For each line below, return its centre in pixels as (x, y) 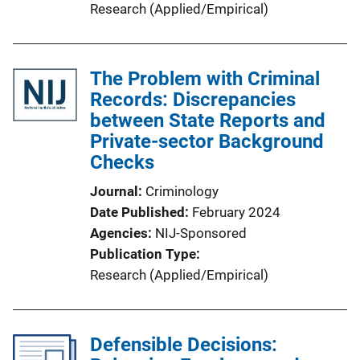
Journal (114, 191)
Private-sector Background (207, 141)
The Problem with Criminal (205, 79)
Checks (122, 162)
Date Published (137, 212)
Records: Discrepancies (193, 100)
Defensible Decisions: (184, 345)
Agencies (119, 233)
